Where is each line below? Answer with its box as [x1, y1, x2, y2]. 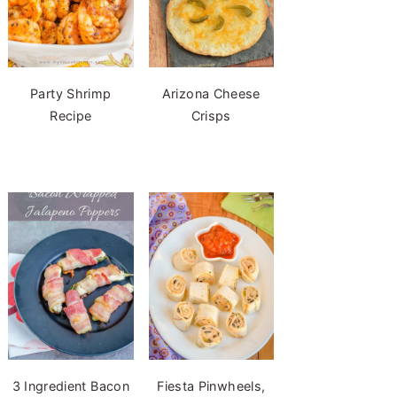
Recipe [50, 107, 92, 123]
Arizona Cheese [161, 85, 261, 101]
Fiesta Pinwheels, [157, 378, 266, 393]
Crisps [191, 107, 231, 123]
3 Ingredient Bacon [12, 378, 129, 393]
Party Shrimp [30, 85, 112, 101]
